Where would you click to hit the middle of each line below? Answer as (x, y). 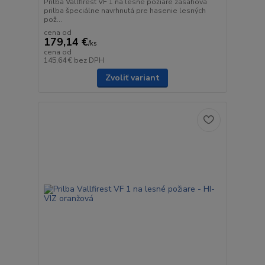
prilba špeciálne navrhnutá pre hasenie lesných (125, 10)
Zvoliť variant (132, 77)
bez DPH (89, 60)
